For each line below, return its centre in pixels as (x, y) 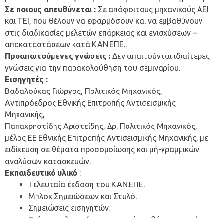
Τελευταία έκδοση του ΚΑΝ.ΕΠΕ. (86, 185)
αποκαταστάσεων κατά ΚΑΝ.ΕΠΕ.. (66, 45)
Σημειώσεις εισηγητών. (69, 208)
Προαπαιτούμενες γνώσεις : (58, 56)
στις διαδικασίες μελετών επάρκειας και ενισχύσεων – (101, 33)
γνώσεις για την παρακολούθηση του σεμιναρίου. (92, 68)
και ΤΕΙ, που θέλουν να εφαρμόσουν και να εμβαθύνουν (104, 21)
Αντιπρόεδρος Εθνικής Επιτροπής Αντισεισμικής (90, 103)
